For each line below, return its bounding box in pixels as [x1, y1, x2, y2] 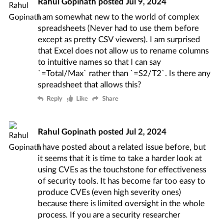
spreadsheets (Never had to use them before [38, 23, 199, 33]
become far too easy [121, 175, 196, 186]
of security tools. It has [38, 175, 122, 186]
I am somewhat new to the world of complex [38, 11, 199, 22]
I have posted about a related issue [38, 141, 165, 152]
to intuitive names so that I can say [38, 56, 162, 67]
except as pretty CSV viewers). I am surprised [38, 34, 201, 45]
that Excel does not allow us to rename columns [38, 45, 209, 56]
